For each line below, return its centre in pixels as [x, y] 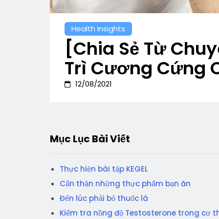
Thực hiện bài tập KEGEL [104, 169]
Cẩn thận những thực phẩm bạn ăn [125, 183]
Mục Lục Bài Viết [90, 139]
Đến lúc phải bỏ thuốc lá [104, 198]
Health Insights [98, 28]
